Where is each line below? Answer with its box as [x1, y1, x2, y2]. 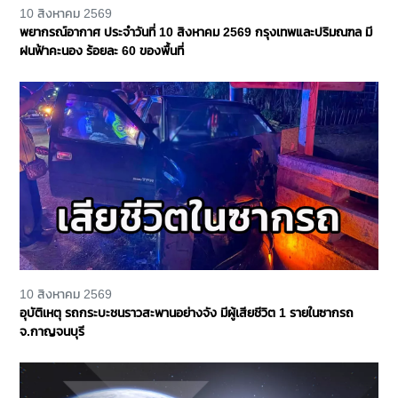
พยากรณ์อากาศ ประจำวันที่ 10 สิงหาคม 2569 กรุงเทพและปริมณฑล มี [20, 25, 372, 40]
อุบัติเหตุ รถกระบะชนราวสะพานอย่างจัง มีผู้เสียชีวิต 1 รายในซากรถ [20, 306, 354, 321]
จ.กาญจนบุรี [20, 324, 84, 339]
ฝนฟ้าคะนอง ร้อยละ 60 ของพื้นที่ [20, 44, 184, 59]
